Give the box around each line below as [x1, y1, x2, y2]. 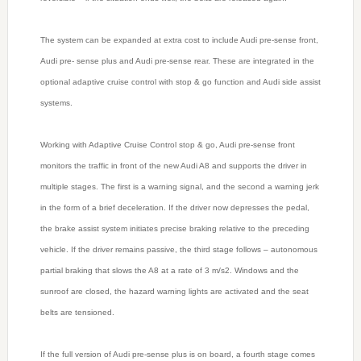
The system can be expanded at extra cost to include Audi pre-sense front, [39, 35, 318, 45]
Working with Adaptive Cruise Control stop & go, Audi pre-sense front [39, 140, 295, 150]
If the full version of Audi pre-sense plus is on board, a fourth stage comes [39, 350, 315, 359]
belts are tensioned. [39, 308, 114, 317]
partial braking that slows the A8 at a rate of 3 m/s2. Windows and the [39, 266, 299, 276]
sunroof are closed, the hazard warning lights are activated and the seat [39, 287, 309, 297]
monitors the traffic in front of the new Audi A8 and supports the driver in [39, 161, 307, 171]
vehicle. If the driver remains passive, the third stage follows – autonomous [39, 245, 317, 255]
